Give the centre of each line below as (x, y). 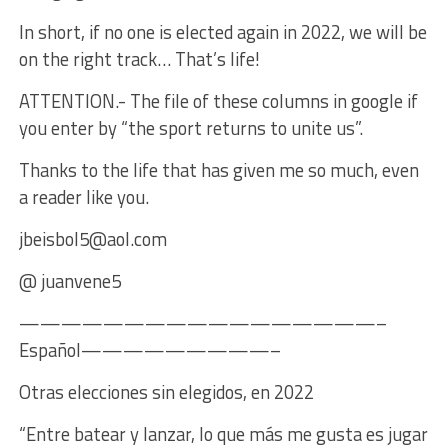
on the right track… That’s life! (139, 58)
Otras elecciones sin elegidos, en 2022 (166, 391)
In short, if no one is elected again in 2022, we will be (222, 31)
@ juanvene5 (69, 280)
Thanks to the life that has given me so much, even (218, 169)
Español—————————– (149, 349)
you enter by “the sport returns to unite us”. (190, 127)
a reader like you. (83, 196)
